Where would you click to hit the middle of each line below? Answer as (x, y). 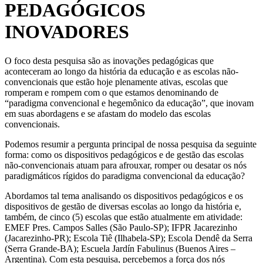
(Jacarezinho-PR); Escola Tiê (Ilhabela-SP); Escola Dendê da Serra (129, 238)
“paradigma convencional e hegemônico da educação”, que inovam (129, 103)
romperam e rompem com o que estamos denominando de (112, 92)
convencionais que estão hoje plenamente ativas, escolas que (116, 82)
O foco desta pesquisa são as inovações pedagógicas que (109, 60)
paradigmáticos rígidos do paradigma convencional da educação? (125, 176)
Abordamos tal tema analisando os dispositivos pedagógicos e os (124, 195)
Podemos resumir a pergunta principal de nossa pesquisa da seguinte (131, 144)
